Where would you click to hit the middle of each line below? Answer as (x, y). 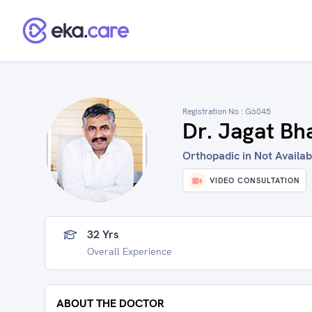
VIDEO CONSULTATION (255, 180)
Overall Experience (130, 251)
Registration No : (214, 111)
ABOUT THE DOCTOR (110, 303)
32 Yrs (103, 234)
